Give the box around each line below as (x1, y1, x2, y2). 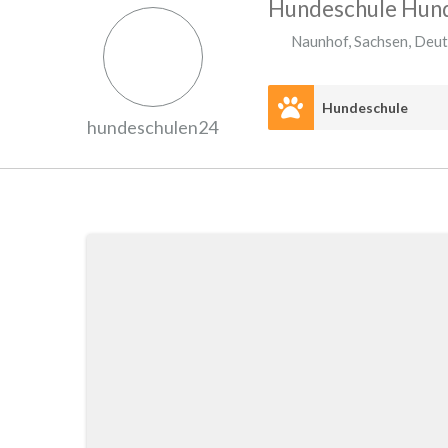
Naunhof (291, 32, 349, 50)
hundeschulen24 (87, 116, 219, 138)
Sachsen (354, 32, 409, 50)
